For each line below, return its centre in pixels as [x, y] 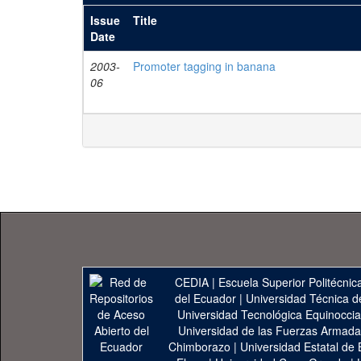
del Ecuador [205, 298]
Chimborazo [199, 346]
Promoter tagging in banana [204, 66]
